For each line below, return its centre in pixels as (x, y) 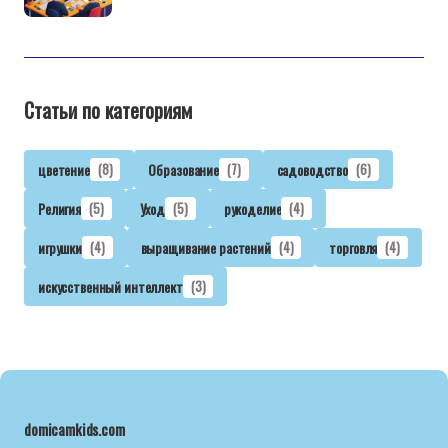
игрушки (60, 247)
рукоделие (252, 208)
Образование (183, 169)
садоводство (312, 169)
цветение (64, 169)
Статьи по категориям (108, 110)
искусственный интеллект (110, 286)
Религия (60, 208)
